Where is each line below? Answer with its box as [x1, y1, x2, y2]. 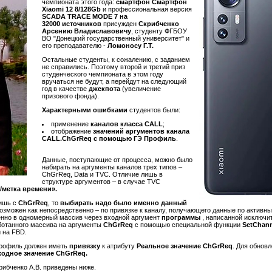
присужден [103, 20, 138, 27]
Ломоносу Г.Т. [107, 42, 155, 49]
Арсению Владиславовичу [42, 27, 131, 35]
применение [51, 120, 90, 127]
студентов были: [129, 106, 180, 114]
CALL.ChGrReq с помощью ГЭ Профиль [42, 135, 176, 142]
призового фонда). [42, 92, 99, 100]
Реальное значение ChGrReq [137, 242, 233, 250]
